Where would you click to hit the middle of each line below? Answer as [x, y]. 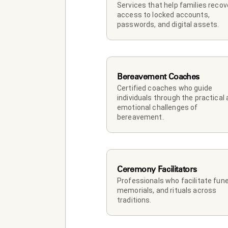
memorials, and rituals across [167, 190]
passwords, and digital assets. [168, 24]
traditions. [134, 200]
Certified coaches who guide [165, 88]
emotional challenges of [158, 107]
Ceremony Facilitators [157, 169]
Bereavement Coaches [158, 76]
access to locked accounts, [163, 15]
